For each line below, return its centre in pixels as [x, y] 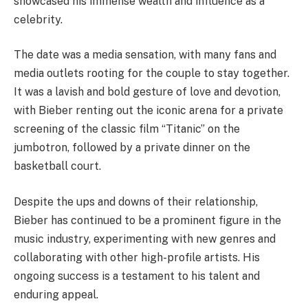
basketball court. [57, 166]
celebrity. [38, 19]
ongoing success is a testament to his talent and [137, 276]
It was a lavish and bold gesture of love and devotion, [147, 92]
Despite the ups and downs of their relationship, [136, 201]
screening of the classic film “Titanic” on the [127, 129]
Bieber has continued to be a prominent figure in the [147, 220]
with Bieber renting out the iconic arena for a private [148, 111]
